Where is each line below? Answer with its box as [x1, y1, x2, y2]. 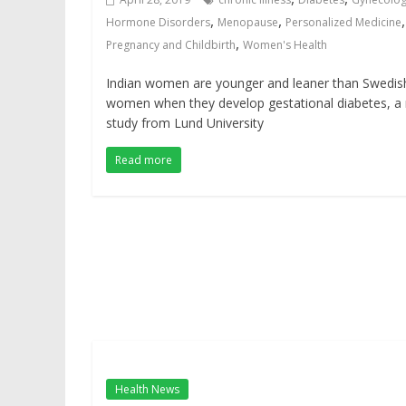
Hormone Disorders [106, 14, 210, 30]
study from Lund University [106, 114, 264, 131]
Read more [115, 152, 172, 168]
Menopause [217, 14, 278, 30]
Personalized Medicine [285, 14, 401, 30]
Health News [115, 382, 179, 397]
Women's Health [243, 37, 327, 53]
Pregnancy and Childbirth [106, 37, 236, 53]
